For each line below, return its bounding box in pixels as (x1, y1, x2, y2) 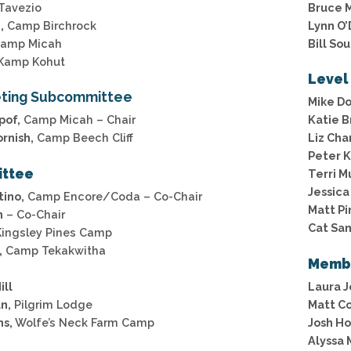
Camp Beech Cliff (34, 131, 133, 145)
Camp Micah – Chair (20, 113, 136, 127)
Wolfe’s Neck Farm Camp (13, 315, 154, 329)
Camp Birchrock (4, 18, 96, 32)
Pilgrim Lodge (11, 297, 92, 311)
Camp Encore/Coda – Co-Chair (24, 189, 202, 203)
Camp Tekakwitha (2, 243, 106, 257)
